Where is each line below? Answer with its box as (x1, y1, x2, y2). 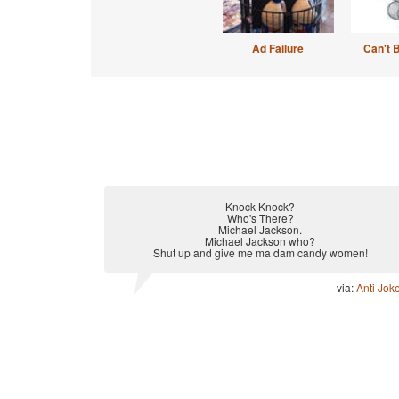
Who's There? (226, 210, 294, 225)
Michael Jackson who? (205, 233, 315, 248)
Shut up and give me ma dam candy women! (152, 245, 368, 260)
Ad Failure (252, 40, 304, 56)
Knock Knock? (225, 199, 295, 214)
